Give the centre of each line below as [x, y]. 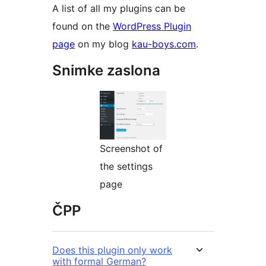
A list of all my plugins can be [119, 9]
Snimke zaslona [106, 71]
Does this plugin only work [112, 250]
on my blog [103, 44]
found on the [83, 26]
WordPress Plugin [152, 26]
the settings [126, 167]
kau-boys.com [164, 44]
